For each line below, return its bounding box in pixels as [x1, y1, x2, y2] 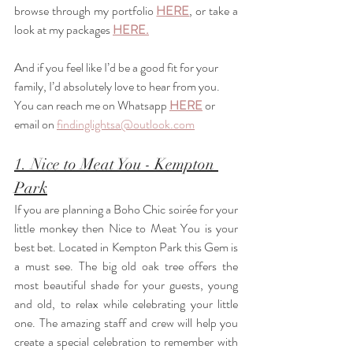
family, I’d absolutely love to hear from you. [14, 77, 222, 95]
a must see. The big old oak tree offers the [14, 257, 238, 275]
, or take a [189, 2, 239, 20]
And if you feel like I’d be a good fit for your [14, 58, 221, 76]
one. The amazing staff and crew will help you [14, 314, 238, 332]
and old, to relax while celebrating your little [14, 295, 238, 313]
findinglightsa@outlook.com [57, 115, 195, 133]
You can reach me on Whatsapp [14, 96, 169, 114]
